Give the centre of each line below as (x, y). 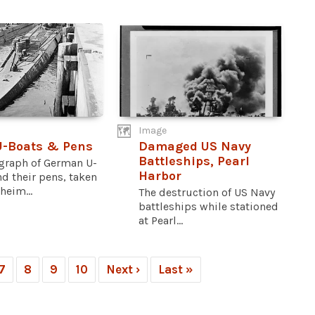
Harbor (160, 176)
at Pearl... (161, 221)
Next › (123, 270)
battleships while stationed (209, 207)
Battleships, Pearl (194, 161)
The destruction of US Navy (207, 193)
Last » (176, 270)
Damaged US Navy (195, 147)
